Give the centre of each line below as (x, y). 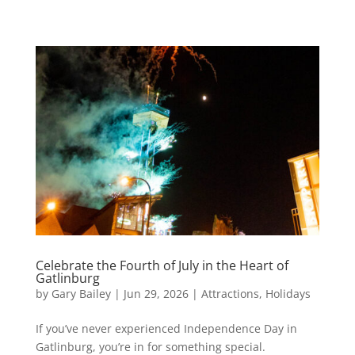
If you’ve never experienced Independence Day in (166, 328)
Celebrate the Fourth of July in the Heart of (162, 265)
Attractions (230, 293)
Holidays (288, 293)
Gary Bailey (81, 293)
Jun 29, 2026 (156, 293)
